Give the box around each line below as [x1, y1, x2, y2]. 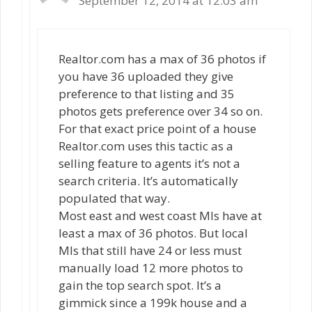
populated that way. [58, 190, 170, 207]
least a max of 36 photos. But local [58, 225, 248, 242]
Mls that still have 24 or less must [58, 242, 242, 259]
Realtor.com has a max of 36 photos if [58, 51, 266, 68]
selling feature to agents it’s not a [58, 155, 240, 172]
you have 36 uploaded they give [58, 68, 233, 85]
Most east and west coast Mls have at [58, 208, 262, 224]
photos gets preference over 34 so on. [58, 103, 263, 120]
